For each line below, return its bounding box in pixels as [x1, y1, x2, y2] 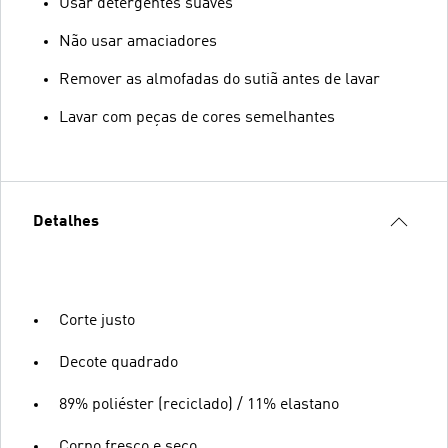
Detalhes [33, 213, 99, 230]
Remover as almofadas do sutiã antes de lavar [59, 71, 380, 88]
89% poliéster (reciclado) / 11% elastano [59, 396, 339, 413]
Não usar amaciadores [59, 33, 217, 50]
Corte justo [59, 312, 135, 329]
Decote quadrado [59, 354, 178, 371]
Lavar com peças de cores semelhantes [59, 109, 335, 126]
